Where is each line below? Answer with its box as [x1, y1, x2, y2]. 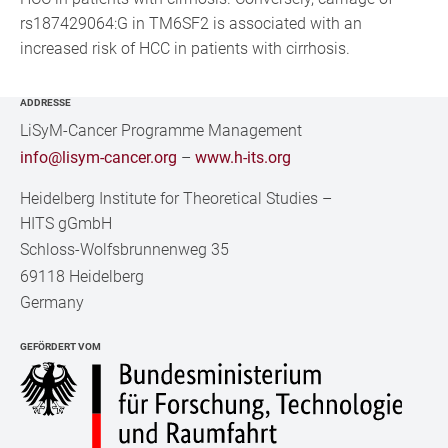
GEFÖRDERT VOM [20, 340, 102, 352]
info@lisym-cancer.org [20, 147, 178, 167]
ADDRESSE [20, 97, 72, 108]
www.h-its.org [195, 147, 292, 167]
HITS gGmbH [20, 213, 113, 233]
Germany [20, 293, 85, 313]
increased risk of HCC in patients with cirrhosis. [20, 39, 351, 58]
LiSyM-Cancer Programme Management [20, 121, 303, 140]
